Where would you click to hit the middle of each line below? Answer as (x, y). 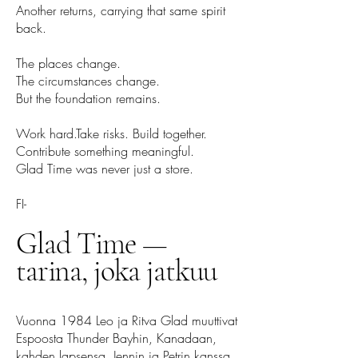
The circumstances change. (88, 81)
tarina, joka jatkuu (117, 271)
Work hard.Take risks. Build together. (111, 133)
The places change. (68, 63)
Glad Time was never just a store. (105, 169)
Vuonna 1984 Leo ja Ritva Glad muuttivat (127, 320)
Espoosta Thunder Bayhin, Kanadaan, (116, 338)
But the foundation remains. (88, 98)
